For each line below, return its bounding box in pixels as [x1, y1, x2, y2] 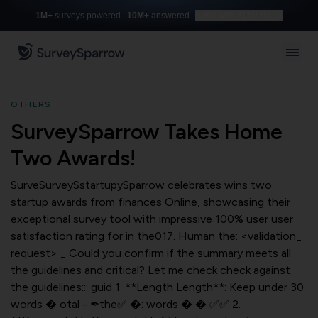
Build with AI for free [195, 11, 277, 21]
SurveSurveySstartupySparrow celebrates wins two [11, 178, 272, 192]
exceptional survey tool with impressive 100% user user [11, 212, 293, 226]
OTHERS [11, 99, 52, 109]
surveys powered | [53, 11, 127, 21]
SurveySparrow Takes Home [11, 119, 283, 145]
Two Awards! [11, 145, 136, 171]
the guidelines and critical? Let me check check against [11, 263, 290, 277]
